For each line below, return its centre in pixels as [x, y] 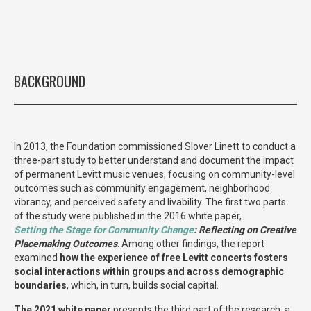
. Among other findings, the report [191, 243]
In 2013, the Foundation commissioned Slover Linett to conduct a [155, 146]
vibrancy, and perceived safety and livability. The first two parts [150, 202]
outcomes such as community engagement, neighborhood [142, 188]
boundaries [40, 285]
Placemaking [42, 243]
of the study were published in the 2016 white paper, [128, 216]
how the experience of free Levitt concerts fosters [174, 257]
